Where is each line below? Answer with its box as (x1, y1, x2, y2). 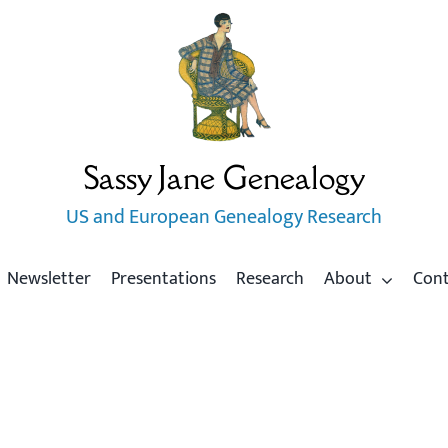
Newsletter (7, 264, 92, 294)
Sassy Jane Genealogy (83, 156, 365, 198)
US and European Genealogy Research (66, 199, 382, 234)
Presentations (111, 264, 217, 294)
